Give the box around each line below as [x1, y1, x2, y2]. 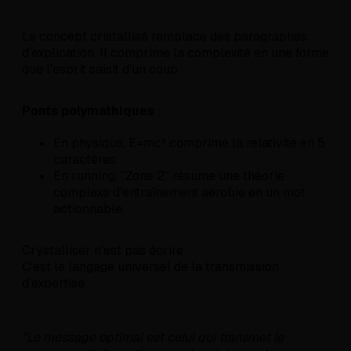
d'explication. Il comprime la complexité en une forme [22, 45, 329, 62]
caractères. [53, 151, 118, 168]
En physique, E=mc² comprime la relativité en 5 [53, 135, 325, 152]
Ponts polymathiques [22, 103, 154, 120]
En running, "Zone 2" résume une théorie [53, 168, 284, 185]
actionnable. [53, 201, 125, 218]
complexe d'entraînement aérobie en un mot [53, 184, 306, 201]
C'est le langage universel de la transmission [22, 259, 279, 276]
